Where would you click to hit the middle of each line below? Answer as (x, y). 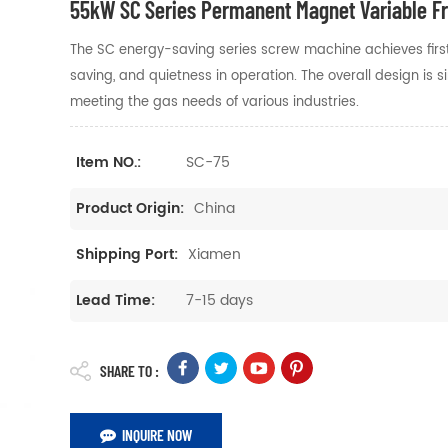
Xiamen (215, 255)
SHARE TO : (130, 371)
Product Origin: (130, 209)
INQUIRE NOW (157, 435)
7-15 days (220, 301)
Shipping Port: (127, 255)
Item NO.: (109, 162)
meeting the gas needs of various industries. (215, 102)
